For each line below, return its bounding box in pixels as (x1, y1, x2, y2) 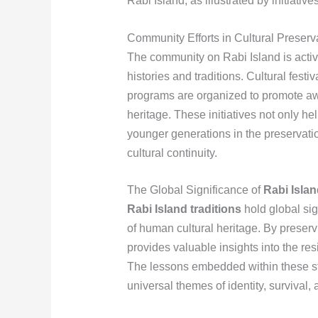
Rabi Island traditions (126, 203, 241, 216)
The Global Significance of (126, 184, 263, 197)
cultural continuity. (126, 146, 217, 159)
